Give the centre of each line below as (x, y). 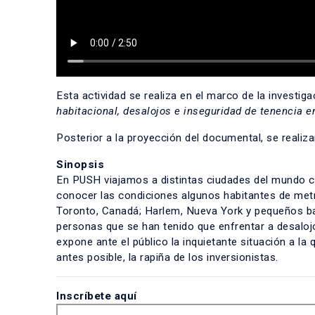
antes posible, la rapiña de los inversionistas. (167, 257)
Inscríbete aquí (97, 296)
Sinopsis (80, 165)
